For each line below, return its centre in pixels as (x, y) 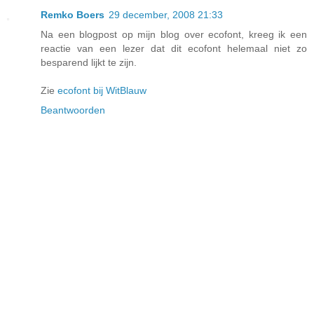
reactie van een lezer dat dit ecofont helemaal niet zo (174, 49)
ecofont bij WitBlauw (102, 91)
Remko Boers (73, 15)
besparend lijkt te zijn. (89, 63)
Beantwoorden (73, 110)
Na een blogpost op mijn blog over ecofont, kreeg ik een (174, 35)
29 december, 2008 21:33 (166, 15)
